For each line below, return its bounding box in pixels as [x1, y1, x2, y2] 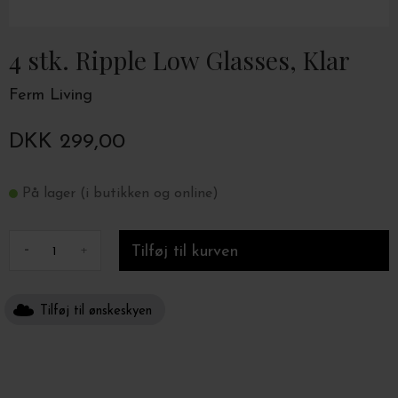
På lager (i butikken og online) [22, 187, 219, 201]
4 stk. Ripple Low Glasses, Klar [9, 44, 350, 76]
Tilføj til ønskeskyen [40, 305, 152, 318]
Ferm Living [9, 87, 92, 104]
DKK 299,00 [9, 131, 125, 153]
